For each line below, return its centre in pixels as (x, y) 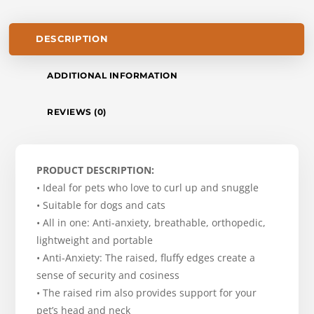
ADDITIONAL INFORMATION (112, 76)
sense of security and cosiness (108, 275)
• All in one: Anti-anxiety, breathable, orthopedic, (151, 223)
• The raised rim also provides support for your (147, 293)
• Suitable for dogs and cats (101, 205)
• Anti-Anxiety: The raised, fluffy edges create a (146, 258)
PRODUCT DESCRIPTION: (96, 170)
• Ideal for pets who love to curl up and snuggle (148, 188)
